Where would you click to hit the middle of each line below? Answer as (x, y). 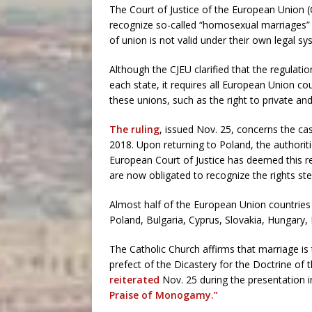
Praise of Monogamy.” (164, 295)
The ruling (134, 130)
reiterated (134, 280)
